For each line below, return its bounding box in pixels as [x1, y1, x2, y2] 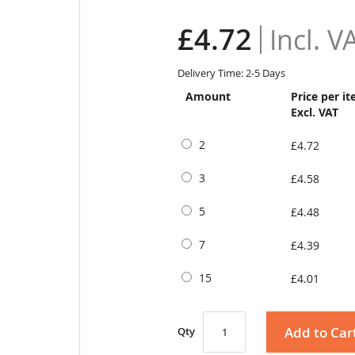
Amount [185, 89, 231, 105]
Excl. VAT [291, 105, 338, 120]
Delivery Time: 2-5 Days [177, 66, 285, 81]
